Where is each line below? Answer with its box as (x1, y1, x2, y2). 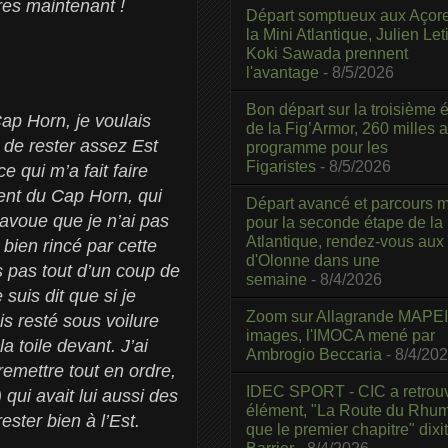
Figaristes (246, 157, 316, 175)
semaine (246, 270, 307, 288)
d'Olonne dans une (246, 251, 380, 269)
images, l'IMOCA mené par (246, 326, 435, 344)
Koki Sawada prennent (246, 44, 408, 62)
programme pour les (246, 138, 388, 156)
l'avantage (246, 63, 319, 81)
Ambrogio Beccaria (246, 345, 382, 363)
